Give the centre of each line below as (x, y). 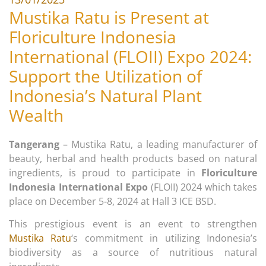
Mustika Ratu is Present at (109, 17)
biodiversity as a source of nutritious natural (133, 253)
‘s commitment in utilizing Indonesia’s (164, 238)
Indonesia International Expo (78, 187)
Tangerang (34, 144)
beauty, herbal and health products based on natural (133, 158)
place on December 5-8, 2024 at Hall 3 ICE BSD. (113, 201)
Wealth (36, 115)
